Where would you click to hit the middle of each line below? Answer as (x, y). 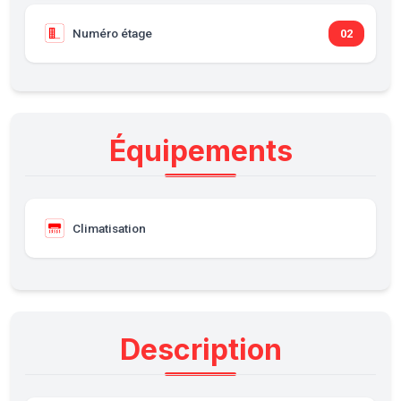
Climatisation (109, 229)
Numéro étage (112, 34)
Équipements (200, 151)
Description (200, 349)
